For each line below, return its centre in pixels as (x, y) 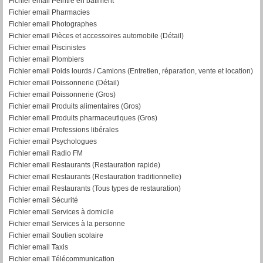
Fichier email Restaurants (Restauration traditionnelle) (95, 176)
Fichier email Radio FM (46, 153)
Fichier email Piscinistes (47, 47)
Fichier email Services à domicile (61, 212)
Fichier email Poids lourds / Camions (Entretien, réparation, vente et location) (131, 71)
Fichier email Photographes (53, 24)
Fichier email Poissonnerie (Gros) (62, 94)
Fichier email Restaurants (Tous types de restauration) (95, 188)
